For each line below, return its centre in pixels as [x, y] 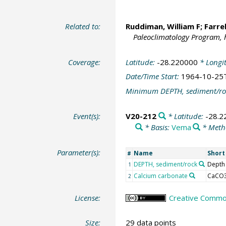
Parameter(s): [79, 152]
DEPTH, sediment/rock [165, 164]
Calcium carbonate [160, 176]
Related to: [83, 26]
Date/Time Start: [153, 76]
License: [88, 197]
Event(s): [87, 116]
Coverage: [84, 62]
